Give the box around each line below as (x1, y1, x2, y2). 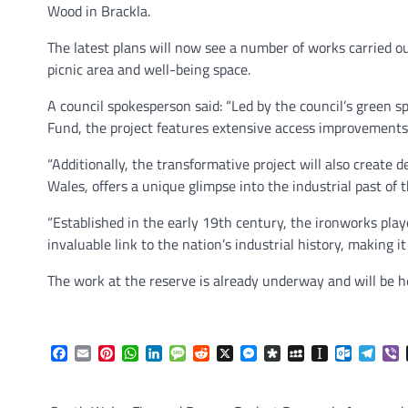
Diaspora (280, 342, 334, 365)
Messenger (257, 342, 324, 365)
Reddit (209, 342, 250, 365)
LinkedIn (162, 342, 215, 365)
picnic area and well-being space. (47, 57, 250, 80)
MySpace (304, 342, 360, 365)
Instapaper (328, 342, 393, 365)
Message (186, 342, 240, 365)
